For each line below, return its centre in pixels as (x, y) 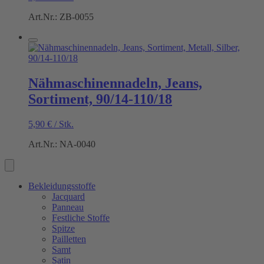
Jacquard (68, 196)
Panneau (68, 207)
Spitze (63, 228)
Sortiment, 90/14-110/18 (100, 99)
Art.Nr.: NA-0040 (62, 144)
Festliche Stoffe (81, 217)
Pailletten (69, 239)
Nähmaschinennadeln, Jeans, (115, 83)
